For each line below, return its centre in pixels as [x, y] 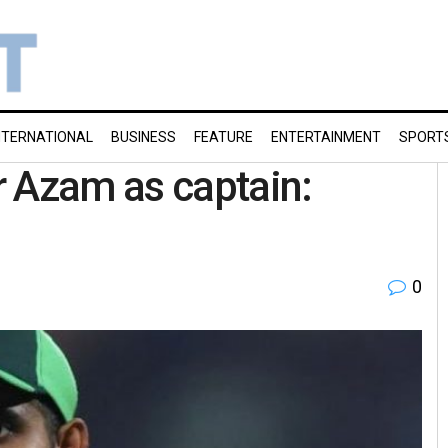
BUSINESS [143, 137]
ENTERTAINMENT [326, 137]
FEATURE [223, 137]
